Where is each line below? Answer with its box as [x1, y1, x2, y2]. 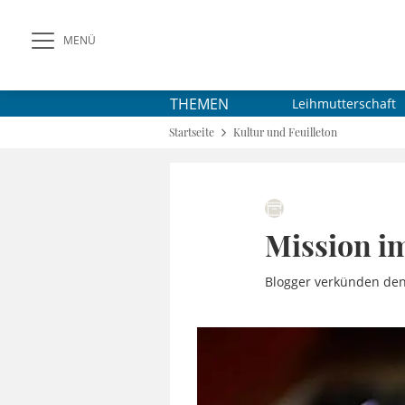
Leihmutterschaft [292, 95, 396, 112]
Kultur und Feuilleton [233, 125, 337, 139]
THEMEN [170, 93, 229, 114]
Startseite [169, 125, 214, 139]
